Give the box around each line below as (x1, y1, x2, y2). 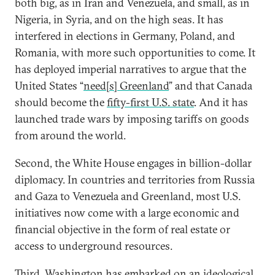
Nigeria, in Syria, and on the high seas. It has (15, 12, 223, 26)
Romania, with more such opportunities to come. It (15, 45, 255, 60)
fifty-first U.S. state (107, 95, 194, 109)
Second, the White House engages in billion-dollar (15, 156, 252, 170)
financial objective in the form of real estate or (15, 222, 230, 236)
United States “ (15, 79, 83, 93)
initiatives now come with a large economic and (15, 206, 239, 220)
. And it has (194, 95, 248, 109)
